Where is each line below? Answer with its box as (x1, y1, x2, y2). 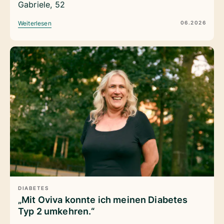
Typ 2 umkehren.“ (18, 205, 95, 216)
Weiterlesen (18, 19, 51, 27)
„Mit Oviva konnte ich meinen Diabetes (18, 194, 188, 205)
